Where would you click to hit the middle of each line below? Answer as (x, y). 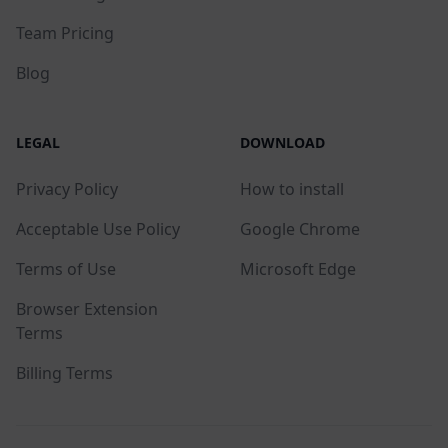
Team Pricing (65, 32)
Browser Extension (87, 308)
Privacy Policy (67, 188)
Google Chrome (300, 228)
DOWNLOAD (282, 142)
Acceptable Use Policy (98, 228)
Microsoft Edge (298, 268)
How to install (292, 188)
